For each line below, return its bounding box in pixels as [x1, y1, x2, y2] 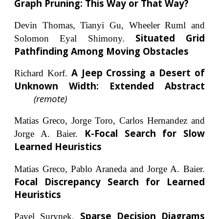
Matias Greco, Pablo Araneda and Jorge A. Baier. [14, 163, 205, 174]
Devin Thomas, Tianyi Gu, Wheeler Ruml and [14, 20, 205, 30]
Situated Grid [135, 31, 205, 44]
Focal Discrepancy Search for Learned [14, 175, 205, 188]
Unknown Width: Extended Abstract [14, 80, 205, 92]
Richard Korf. [14, 68, 68, 79]
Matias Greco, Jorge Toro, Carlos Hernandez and [14, 115, 205, 126]
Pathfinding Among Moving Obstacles [14, 44, 189, 57]
